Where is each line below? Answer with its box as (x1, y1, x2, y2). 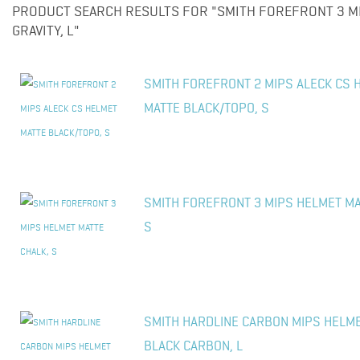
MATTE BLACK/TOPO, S (144, 102, 269, 116)
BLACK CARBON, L (144, 340, 243, 354)
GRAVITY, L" (12, 24, 80, 39)
